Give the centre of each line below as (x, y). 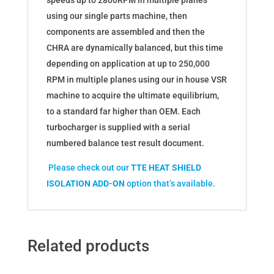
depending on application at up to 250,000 (128, 64)
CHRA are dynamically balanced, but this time (135, 48)
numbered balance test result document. (125, 143)
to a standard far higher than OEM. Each (123, 112)
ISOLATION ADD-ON (85, 184)
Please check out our (89, 168)
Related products (88, 246)
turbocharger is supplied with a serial (118, 128)
